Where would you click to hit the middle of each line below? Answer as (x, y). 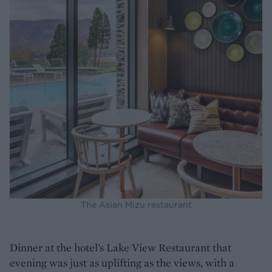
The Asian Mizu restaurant (136, 204)
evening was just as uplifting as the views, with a (122, 262)
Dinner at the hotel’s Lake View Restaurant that (121, 247)
